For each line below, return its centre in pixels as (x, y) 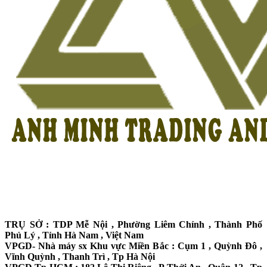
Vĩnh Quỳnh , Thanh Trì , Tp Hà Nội (80, 256)
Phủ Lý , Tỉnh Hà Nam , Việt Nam (74, 235)
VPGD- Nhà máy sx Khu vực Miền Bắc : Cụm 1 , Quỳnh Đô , (133, 246)
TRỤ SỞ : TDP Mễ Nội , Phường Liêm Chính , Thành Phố (133, 224)
